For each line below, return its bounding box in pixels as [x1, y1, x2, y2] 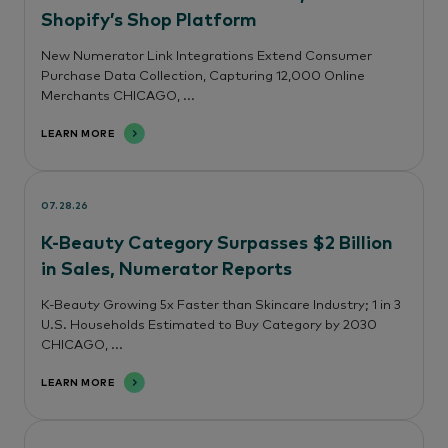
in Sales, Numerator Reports [41, 255, 292, 279]
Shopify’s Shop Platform [41, 6, 257, 30]
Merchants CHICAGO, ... [41, 86, 195, 103]
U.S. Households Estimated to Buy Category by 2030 [41, 315, 377, 332]
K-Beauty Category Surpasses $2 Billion [41, 229, 393, 253]
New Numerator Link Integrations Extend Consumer [41, 46, 372, 63]
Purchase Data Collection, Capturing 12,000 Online [41, 66, 365, 83]
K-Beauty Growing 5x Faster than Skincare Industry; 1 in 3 [41, 295, 401, 312]
